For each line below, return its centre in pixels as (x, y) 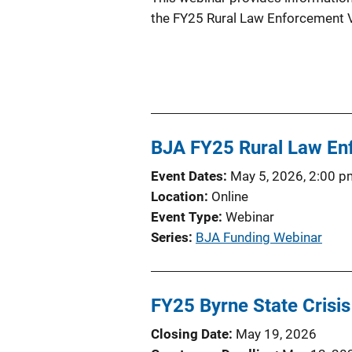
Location (178, 196)
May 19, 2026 (276, 334)
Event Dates (187, 176)
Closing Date (190, 334)
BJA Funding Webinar (259, 237)
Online (230, 196)
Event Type (185, 216)
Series (170, 237)
